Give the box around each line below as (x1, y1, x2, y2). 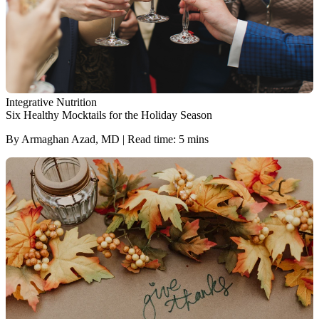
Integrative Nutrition (6, 95, 97, 108)
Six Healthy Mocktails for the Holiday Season (6, 108, 212, 121)
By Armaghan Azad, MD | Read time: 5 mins (6, 132, 209, 145)
